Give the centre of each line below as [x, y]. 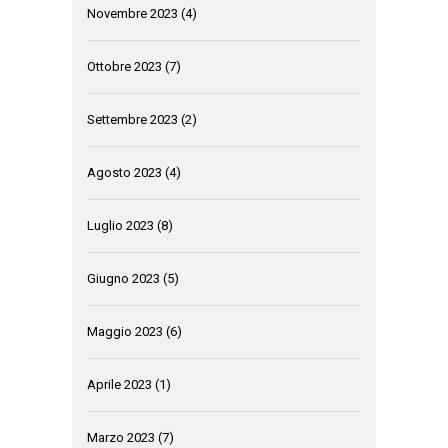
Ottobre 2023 [124, 66]
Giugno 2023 [123, 278]
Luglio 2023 [120, 225]
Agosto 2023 [124, 172]
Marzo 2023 [121, 437]
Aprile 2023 [119, 384]
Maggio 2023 [125, 331]
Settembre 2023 [132, 119]
